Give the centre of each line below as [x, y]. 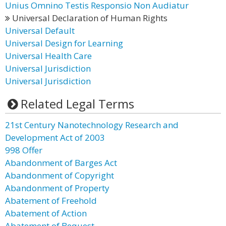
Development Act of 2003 [55, 137]
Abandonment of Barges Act [61, 163]
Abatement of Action [46, 213]
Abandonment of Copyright [60, 175]
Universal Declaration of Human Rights [89, 18]
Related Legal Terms [77, 104]
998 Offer [24, 150]
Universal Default [40, 31]
